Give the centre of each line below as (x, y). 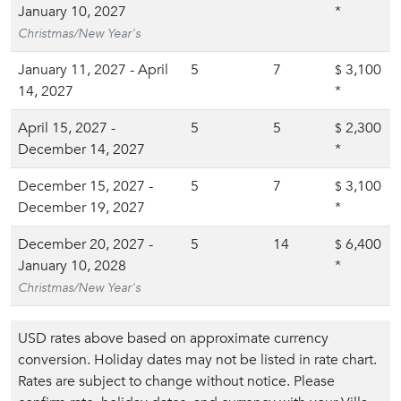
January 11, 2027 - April (93, 70)
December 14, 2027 (81, 149)
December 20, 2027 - (85, 244)
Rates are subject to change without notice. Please (176, 381)
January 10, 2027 (72, 12)
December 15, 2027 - (85, 186)
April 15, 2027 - (67, 128)
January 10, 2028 (72, 266)
